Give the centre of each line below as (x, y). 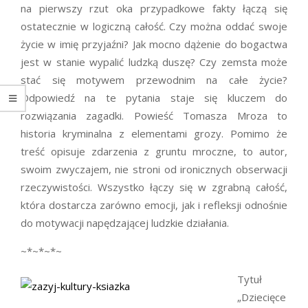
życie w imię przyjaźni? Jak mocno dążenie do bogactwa (154, 44)
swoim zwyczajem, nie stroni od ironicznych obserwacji (154, 169)
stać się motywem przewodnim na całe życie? (154, 80)
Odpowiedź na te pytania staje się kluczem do (154, 98)
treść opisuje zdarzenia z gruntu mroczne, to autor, (154, 152)
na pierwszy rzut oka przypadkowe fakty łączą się (154, 9)
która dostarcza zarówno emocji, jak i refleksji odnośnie (154, 205)
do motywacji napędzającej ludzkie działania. (125, 223)
